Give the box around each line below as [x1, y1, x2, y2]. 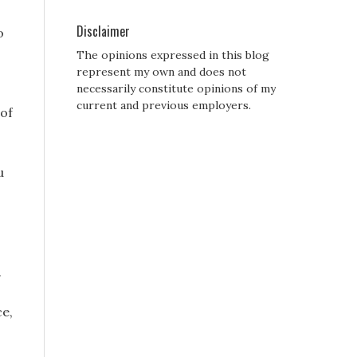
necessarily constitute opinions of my [76, 81, 276, 96]
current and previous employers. [76, 98, 251, 113]
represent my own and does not [76, 65, 246, 80]
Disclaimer [76, 22, 130, 41]
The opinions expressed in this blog [76, 48, 269, 63]
